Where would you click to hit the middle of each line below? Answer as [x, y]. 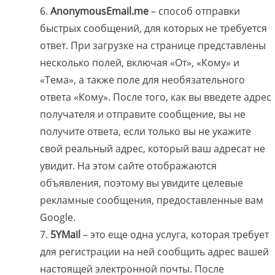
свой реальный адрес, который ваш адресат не [153, 149]
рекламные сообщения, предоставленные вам [152, 200]
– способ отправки [196, 11]
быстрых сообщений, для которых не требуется [153, 29]
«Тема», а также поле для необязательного [142, 80]
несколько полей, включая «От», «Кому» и [140, 63]
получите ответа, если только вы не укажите [145, 132]
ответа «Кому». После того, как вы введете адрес [156, 97]
